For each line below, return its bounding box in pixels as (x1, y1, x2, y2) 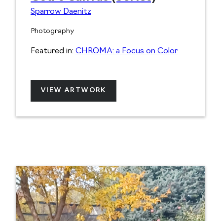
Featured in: (31, 47, 75, 56)
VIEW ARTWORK (40, 87, 107, 95)
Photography (31, 28, 74, 36)
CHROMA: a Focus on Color (75, 47, 178, 56)
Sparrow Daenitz (31, 8, 91, 16)
